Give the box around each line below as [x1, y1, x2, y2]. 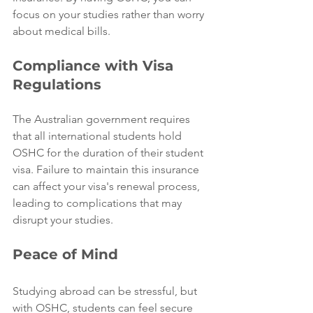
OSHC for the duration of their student [13, 146, 206, 159]
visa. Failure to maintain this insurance [13, 163, 202, 176]
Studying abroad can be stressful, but [13, 284, 200, 298]
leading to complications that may [13, 196, 184, 210]
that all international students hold [13, 129, 184, 143]
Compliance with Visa [13, 57, 177, 74]
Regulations [13, 76, 101, 93]
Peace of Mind [13, 246, 118, 263]
